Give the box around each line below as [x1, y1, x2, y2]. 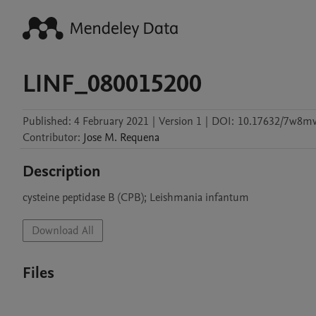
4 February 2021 [74, 114, 149, 129]
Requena [120, 130, 159, 145]
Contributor [23, 130, 78, 145]
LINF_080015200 [23, 67, 202, 101]
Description [23, 161, 101, 182]
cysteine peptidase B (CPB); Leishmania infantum [23, 190, 249, 205]
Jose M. [83, 130, 117, 145]
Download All [32, 223, 94, 238]
